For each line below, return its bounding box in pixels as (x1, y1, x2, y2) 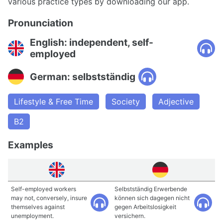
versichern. (114, 212, 145, 220)
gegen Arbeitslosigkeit (114, 203, 176, 211)
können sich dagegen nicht (114, 194, 190, 202)
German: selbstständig (30, 70, 135, 83)
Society (111, 97, 140, 107)
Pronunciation (8, 17, 73, 29)
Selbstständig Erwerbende (114, 185, 187, 193)
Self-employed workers (11, 185, 76, 193)
